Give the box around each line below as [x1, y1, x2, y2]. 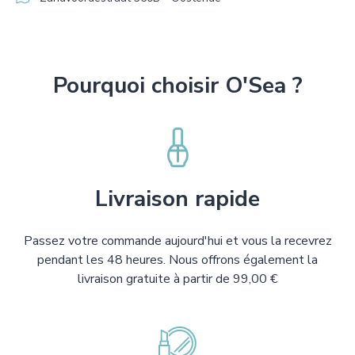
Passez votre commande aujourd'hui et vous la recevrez [23, 232, 332, 250]
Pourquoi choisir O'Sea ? [52, 71, 303, 101]
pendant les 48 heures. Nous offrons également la [37, 251, 318, 269]
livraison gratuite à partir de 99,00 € [78, 270, 277, 288]
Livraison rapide [95, 184, 260, 215]
